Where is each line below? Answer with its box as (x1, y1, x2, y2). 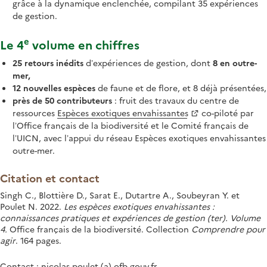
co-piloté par (199, 106, 254, 119)
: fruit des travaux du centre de (114, 94, 239, 106)
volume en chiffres (29, 35, 139, 52)
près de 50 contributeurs (13, 94, 114, 106)
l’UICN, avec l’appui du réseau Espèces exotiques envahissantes (13, 131, 266, 144)
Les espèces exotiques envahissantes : (64, 200, 215, 212)
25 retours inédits (13, 56, 83, 69)
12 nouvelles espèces (13, 81, 95, 94)
